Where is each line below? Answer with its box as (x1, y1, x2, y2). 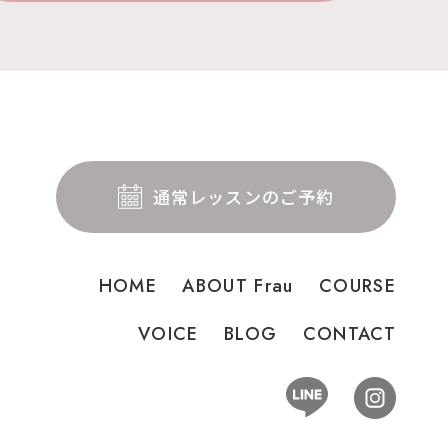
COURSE (318, 273, 396, 300)
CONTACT (302, 321, 396, 348)
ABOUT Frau (182, 273, 294, 300)
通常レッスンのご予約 (152, 183, 335, 209)
